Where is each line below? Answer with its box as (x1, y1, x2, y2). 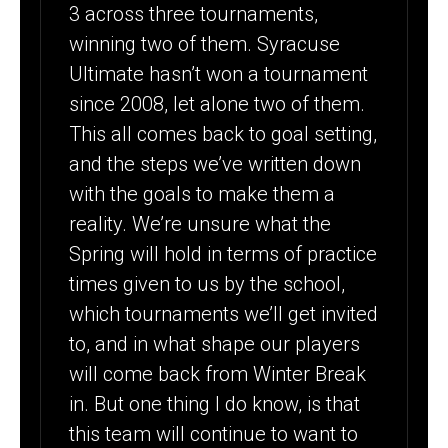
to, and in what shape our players (69, 332, 361, 357)
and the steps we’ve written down (69, 152, 362, 177)
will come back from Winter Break (69, 362, 367, 387)
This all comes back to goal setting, (69, 122, 378, 147)
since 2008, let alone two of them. (69, 92, 366, 117)
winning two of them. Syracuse (69, 32, 341, 57)
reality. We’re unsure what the (69, 212, 332, 237)
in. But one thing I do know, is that (69, 392, 361, 417)
